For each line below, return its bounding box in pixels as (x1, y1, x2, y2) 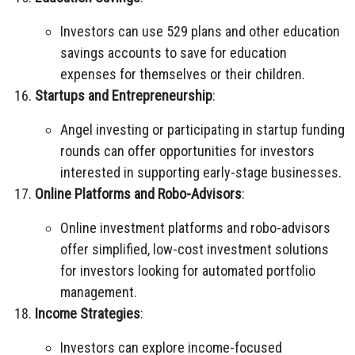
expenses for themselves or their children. (60, 66, 305, 82)
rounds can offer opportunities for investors (60, 143, 315, 159)
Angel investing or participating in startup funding (60, 121, 345, 138)
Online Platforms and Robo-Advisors (35, 185, 242, 202)
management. (60, 284, 137, 300)
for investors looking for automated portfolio (60, 262, 315, 279)
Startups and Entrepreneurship (35, 87, 212, 104)
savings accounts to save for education (60, 44, 287, 61)
